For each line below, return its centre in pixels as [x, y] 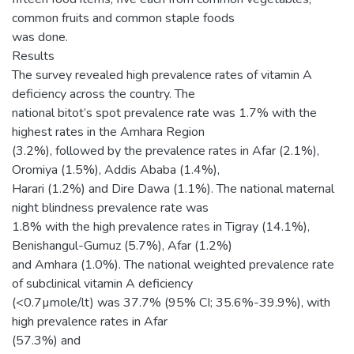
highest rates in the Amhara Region [108, 132]
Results [33, 56]
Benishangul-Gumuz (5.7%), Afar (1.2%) [122, 245]
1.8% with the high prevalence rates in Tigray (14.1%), [161, 226]
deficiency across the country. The [104, 94]
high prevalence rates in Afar [90, 321]
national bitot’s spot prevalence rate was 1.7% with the [164, 113]
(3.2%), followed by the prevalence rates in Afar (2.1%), [166, 151]
